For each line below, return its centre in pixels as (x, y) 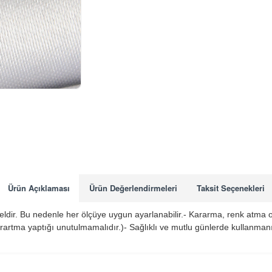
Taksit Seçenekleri (230, 188)
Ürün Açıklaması (39, 188)
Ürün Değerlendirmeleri (133, 188)
